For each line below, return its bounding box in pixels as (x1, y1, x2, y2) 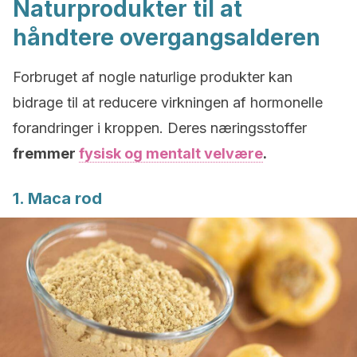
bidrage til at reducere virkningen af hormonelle (13, 94, 323, 111)
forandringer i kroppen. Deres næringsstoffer (13, 120, 307, 136)
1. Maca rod (13, 189, 102, 208)
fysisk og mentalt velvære (79, 145, 263, 162)
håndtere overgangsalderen (13, 24, 320, 51)
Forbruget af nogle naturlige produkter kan (13, 69, 292, 85)
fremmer (13, 145, 79, 162)
